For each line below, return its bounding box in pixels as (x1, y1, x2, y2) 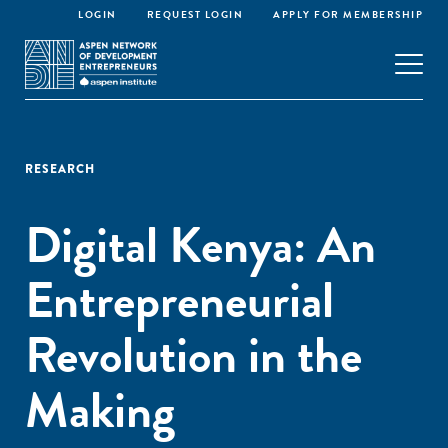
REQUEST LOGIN (146, 7, 243, 22)
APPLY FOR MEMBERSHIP (273, 7, 423, 22)
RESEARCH (25, 160, 95, 178)
